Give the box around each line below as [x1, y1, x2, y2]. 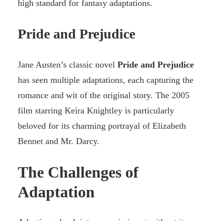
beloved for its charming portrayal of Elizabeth [18, 121, 186, 131]
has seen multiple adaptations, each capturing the [18, 75, 193, 85]
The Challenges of [18, 163, 139, 181]
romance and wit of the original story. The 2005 [18, 90, 189, 101]
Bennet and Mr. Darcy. [18, 136, 100, 147]
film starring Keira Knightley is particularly [18, 106, 174, 116]
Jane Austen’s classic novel [18, 60, 117, 70]
